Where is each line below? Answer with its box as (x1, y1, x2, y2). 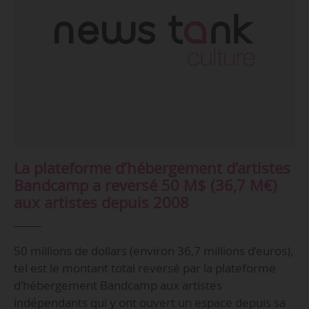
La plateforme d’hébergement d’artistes (13, 157, 290, 178)
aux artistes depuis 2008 (13, 192, 189, 212)
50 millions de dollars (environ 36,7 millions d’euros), (13, 243, 293, 259)
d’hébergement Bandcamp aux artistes (13, 277, 222, 294)
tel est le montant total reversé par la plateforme (13, 260, 276, 277)
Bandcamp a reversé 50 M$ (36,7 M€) (13, 175, 277, 195)
